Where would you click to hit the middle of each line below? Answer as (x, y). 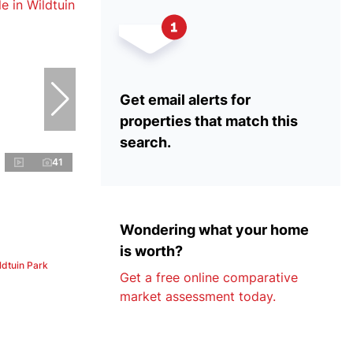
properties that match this (209, 121)
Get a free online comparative (209, 277)
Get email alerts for (185, 100)
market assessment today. (198, 296)
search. (145, 142)
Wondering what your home (214, 230)
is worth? (151, 251)
